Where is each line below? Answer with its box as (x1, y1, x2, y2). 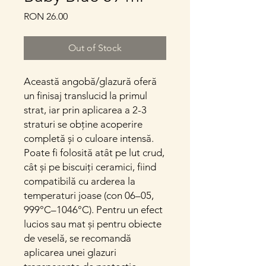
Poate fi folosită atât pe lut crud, (24, 147, 164, 159)
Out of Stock (68, 42, 122, 53)
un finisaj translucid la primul (24, 90, 147, 102)
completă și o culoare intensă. (24, 132, 154, 144)
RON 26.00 (24, 11, 68, 22)
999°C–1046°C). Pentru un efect (24, 204, 163, 216)
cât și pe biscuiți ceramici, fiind (24, 161, 156, 173)
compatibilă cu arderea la (24, 175, 135, 187)
